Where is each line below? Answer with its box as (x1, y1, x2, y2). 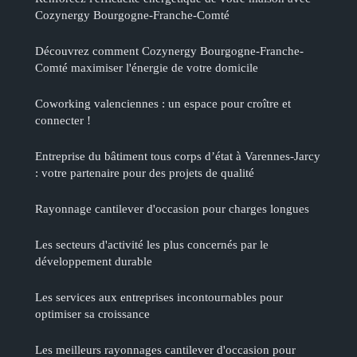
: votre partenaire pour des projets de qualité (35, 165, 254, 179)
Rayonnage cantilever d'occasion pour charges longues (35, 201, 309, 215)
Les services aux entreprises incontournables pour (35, 289, 283, 304)
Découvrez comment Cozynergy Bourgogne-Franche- (35, 43, 304, 57)
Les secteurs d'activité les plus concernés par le (35, 237, 269, 251)
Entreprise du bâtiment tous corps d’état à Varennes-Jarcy (35, 148, 320, 163)
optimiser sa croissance (35, 306, 150, 320)
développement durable (35, 253, 152, 268)
